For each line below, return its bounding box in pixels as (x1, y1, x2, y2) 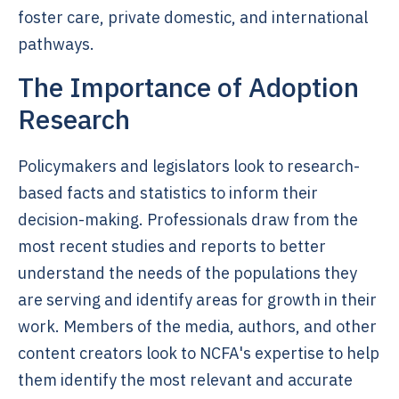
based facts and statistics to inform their (18, 183, 318, 203)
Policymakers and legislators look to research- (18, 156, 360, 176)
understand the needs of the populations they (18, 263, 357, 283)
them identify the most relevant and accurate (18, 370, 353, 390)
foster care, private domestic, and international (18, 7, 368, 28)
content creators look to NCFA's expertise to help (18, 343, 379, 363)
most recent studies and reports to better (18, 236, 326, 256)
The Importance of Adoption (18, 69, 359, 104)
